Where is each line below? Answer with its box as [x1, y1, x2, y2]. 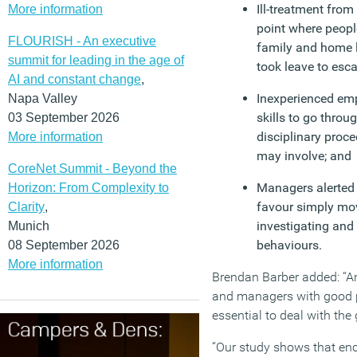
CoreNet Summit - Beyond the [8, 161, 177, 175]
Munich [8, 218, 49, 233]
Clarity [8, 199, 45, 214]
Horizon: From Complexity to [8, 180, 169, 194]
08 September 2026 [8, 237, 120, 252]
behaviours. [257, 237, 322, 253]
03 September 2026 [8, 110, 120, 124]
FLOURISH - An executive [8, 33, 156, 48]
